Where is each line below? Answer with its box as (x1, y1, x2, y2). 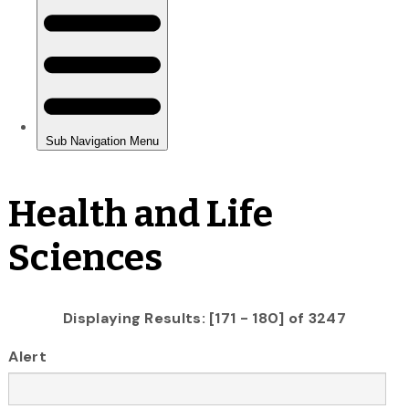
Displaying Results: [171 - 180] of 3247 (63, 308, 346, 328)
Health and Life (8, 192, 273, 236)
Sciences (8, 236, 163, 280)
